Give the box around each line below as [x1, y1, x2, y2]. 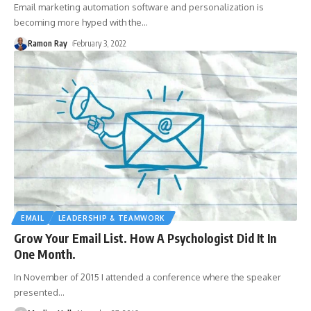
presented [14, 287, 58, 299]
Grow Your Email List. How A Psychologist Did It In [14, 230, 276, 246]
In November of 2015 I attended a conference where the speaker [14, 271, 281, 283]
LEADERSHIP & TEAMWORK [58, 214, 166, 223]
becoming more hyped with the [14, 17, 142, 28]
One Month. [14, 246, 76, 262]
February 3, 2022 [73, 38, 127, 49]
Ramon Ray [28, 38, 67, 49]
